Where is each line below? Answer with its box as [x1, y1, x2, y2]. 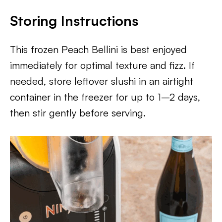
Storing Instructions [10, 12, 138, 29]
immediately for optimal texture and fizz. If [10, 59, 195, 71]
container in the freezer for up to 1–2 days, [10, 91, 200, 103]
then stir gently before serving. [10, 107, 146, 119]
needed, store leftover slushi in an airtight [10, 75, 193, 87]
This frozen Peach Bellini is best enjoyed [10, 43, 187, 55]
